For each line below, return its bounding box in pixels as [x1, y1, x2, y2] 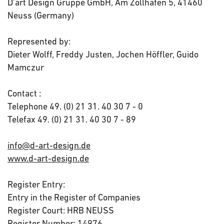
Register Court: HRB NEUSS [7, 205, 114, 215]
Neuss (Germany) [7, 10, 74, 20]
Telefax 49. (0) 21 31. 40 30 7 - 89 [7, 114, 136, 124]
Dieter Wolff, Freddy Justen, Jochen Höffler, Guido [7, 49, 198, 59]
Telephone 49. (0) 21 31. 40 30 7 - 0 [7, 101, 143, 111]
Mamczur [7, 62, 44, 72]
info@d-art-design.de [7, 140, 90, 150]
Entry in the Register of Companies [7, 192, 140, 202]
